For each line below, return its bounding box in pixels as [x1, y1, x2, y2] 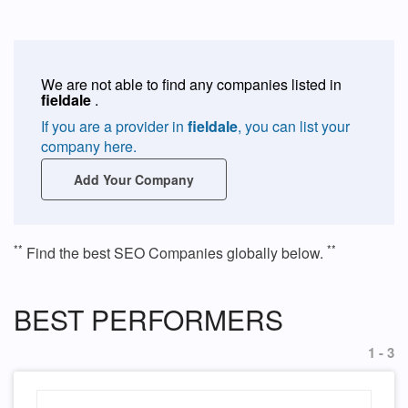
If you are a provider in [41, 116, 188, 137]
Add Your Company [74, 170, 194, 189]
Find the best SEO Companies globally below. [23, 242, 327, 263]
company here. [41, 136, 137, 157]
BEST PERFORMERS [14, 300, 283, 339]
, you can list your [238, 116, 350, 137]
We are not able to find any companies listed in [41, 74, 342, 95]
